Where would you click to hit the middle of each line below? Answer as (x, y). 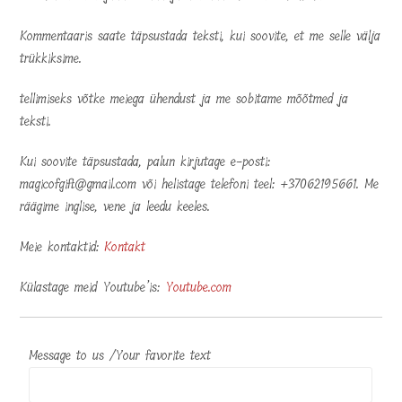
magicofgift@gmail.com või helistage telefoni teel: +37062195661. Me (200, 184)
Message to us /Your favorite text (120, 355)
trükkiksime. (51, 58)
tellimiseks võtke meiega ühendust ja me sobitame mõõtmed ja (184, 99)
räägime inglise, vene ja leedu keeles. (115, 206)
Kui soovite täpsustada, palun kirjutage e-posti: (145, 162)
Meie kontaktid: (62, 247)
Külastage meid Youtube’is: (93, 287)
